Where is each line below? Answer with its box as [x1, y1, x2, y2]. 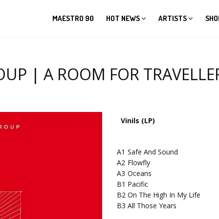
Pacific [128, 179, 148, 189]
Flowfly [128, 158, 150, 167]
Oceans [128, 169, 152, 178]
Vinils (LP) [121, 116, 155, 125]
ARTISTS [158, 14, 189, 23]
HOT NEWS [106, 14, 142, 23]
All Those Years [128, 201, 176, 210]
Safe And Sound [128, 147, 178, 156]
